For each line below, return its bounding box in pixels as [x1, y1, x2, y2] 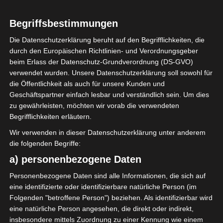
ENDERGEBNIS [84, 82, 138, 94]
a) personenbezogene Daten [9, 154, 141, 165]
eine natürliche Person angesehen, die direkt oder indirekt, [9, 205, 194, 213]
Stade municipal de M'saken [69, 102, 164, 112]
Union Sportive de [78, 34, 165, 48]
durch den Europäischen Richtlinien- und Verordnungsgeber [9, 47, 198, 55]
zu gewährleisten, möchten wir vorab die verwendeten [9, 102, 179, 110]
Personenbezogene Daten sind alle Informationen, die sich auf [9, 172, 206, 180]
